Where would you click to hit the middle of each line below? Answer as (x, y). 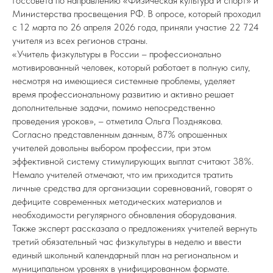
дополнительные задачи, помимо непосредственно (114, 108)
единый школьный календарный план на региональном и (125, 255)
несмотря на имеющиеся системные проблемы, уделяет (124, 81)
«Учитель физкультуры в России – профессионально (117, 54)
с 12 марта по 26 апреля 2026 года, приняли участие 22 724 (136, 27)
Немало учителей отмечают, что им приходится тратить (122, 175)
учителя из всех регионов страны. (80, 41)
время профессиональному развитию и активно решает (123, 94)
